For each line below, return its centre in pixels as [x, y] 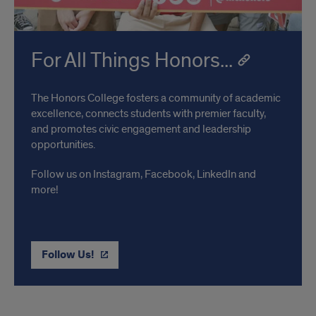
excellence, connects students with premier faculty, [148, 113]
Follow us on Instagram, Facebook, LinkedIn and [144, 174]
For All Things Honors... [132, 60]
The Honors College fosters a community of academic [156, 98]
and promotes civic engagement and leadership [141, 129]
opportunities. [63, 144]
